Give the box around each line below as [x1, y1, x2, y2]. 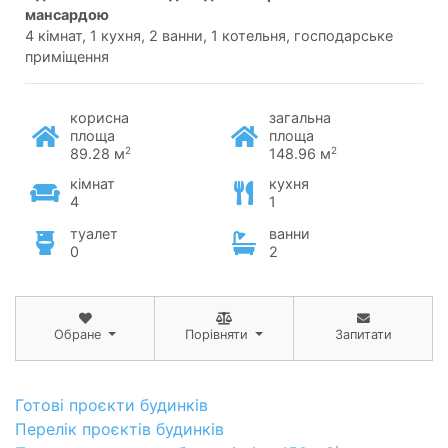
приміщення [25, 47, 109, 65]
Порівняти [185, 326, 249, 342]
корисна [70, 108, 129, 126]
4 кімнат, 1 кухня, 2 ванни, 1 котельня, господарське [25, 26, 393, 44]
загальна [269, 108, 331, 126]
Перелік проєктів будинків [15, 418, 224, 439]
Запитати [334, 326, 392, 342]
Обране [54, 326, 102, 342]
